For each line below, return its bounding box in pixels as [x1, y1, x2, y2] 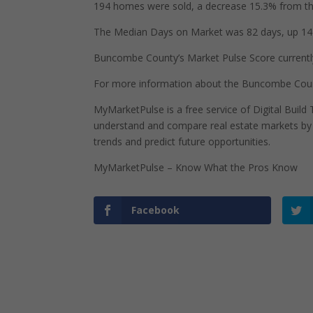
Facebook [131, 203, 180, 217]
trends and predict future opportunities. [94, 135, 271, 148]
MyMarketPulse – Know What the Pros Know [94, 161, 298, 174]
